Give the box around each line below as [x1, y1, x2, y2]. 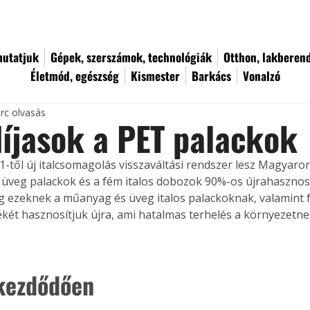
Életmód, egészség [30, 67, 119, 84]
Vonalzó [243, 67, 280, 84]
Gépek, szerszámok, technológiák [51, 48, 212, 66]
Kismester [131, 67, 180, 84]
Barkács [192, 67, 231, 84]
